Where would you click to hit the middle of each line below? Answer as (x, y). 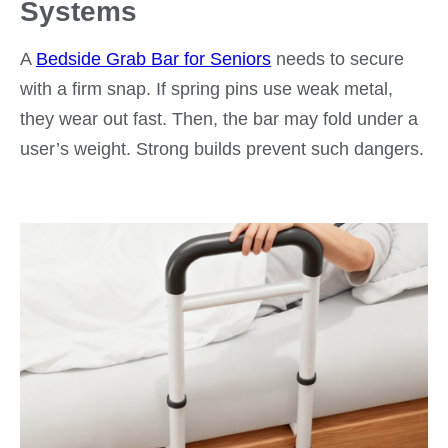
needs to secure (340, 59)
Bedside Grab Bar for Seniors (153, 59)
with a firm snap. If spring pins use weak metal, (206, 89)
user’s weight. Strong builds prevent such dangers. (222, 149)
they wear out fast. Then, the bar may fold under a (219, 119)
